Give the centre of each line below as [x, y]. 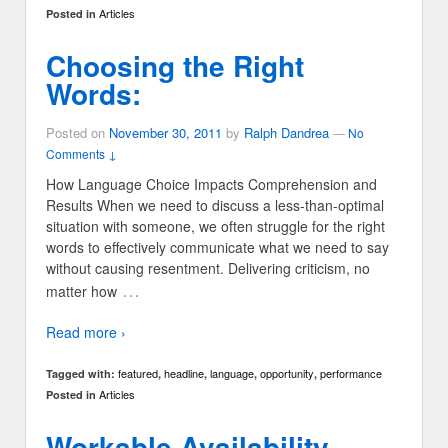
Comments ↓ [81, 154]
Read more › [86, 332]
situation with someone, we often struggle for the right [215, 226]
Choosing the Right [175, 66]
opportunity [287, 373]
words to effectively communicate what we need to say [217, 247]
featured [138, 373]
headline [184, 373]
